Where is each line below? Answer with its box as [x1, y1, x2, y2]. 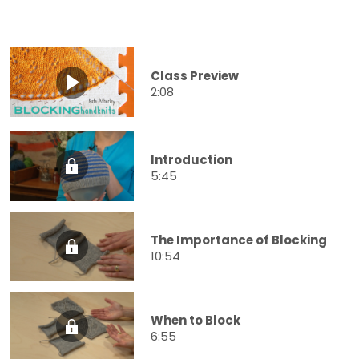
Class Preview [151, 67, 239, 85]
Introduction [151, 151, 232, 168]
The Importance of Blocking [151, 231, 327, 248]
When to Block [151, 311, 240, 329]
